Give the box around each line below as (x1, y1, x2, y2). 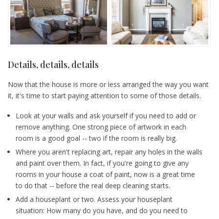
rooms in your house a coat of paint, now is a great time (16, 170, 196, 179)
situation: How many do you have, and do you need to (16, 205, 188, 215)
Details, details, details (8, 59, 99, 70)
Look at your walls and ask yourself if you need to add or (16, 111, 197, 121)
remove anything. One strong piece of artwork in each (16, 122, 187, 132)
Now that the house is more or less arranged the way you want (8, 79, 209, 89)
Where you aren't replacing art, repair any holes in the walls (16, 147, 203, 157)
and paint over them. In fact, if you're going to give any (16, 158, 189, 168)
